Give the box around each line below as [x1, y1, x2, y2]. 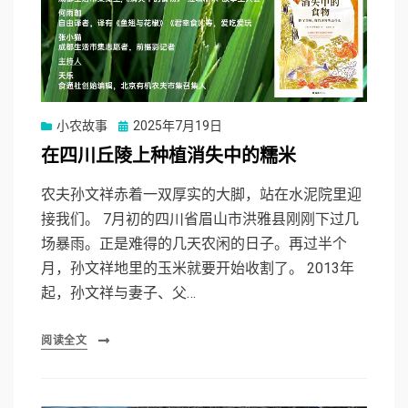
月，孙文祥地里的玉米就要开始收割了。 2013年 [41, 260, 354, 278]
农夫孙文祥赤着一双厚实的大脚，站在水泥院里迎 [41, 186, 362, 204]
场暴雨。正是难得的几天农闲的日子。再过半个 [41, 235, 347, 253]
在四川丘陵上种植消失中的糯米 [41, 144, 296, 169]
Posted [117, 117, 158, 133]
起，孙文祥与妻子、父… [41, 284, 196, 302]
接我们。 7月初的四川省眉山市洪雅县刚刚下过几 [41, 210, 359, 229]
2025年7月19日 [133, 118, 222, 134]
